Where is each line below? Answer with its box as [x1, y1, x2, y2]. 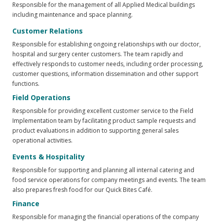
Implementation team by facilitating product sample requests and [12, 116, 196, 125]
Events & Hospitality [12, 152, 85, 162]
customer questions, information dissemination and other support [12, 70, 198, 78]
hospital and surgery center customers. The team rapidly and [12, 50, 183, 59]
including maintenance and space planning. [12, 10, 133, 19]
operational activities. [12, 136, 73, 145]
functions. [12, 79, 39, 88]
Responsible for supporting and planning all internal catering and [12, 166, 194, 175]
